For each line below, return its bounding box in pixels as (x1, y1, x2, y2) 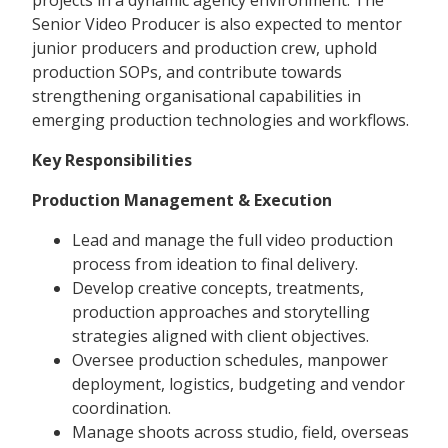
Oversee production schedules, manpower (72, 349, 388, 372)
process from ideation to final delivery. (72, 253, 358, 276)
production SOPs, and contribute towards (32, 61, 342, 84)
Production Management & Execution (32, 189, 332, 212)
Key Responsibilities (32, 149, 192, 172)
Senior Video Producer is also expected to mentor (32, 13, 402, 36)
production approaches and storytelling (72, 301, 370, 324)
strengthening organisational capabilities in (32, 85, 361, 108)
